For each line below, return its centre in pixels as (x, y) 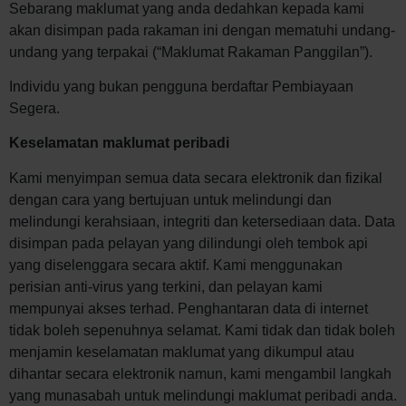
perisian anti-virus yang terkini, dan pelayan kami (166, 286)
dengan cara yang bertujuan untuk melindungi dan (170, 199)
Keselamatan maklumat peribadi (119, 143)
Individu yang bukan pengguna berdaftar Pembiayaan (181, 86)
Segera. (34, 108)
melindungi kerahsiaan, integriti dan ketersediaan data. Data (202, 221)
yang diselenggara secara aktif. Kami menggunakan (176, 265)
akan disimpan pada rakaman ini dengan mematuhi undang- (202, 30)
